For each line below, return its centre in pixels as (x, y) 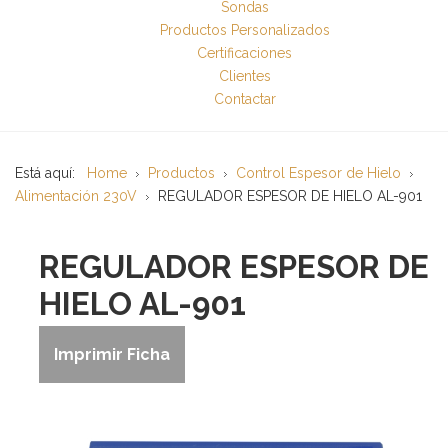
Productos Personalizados (244, 30)
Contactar (244, 99)
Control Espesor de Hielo (318, 173)
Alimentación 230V (76, 196)
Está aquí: (49, 173)
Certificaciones (244, 53)
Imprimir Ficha (112, 354)
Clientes (244, 76)
